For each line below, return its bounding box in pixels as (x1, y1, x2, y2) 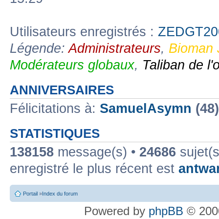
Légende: (10, 41, 68, 56)
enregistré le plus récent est (10, 161, 178, 176)
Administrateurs (68, 41, 161, 56)
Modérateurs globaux (10, 57, 134, 72)
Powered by (84, 204, 149, 218)
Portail (23, 191, 38, 197)
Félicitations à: (10, 101, 100, 116)
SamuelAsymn (100, 101, 192, 116)
